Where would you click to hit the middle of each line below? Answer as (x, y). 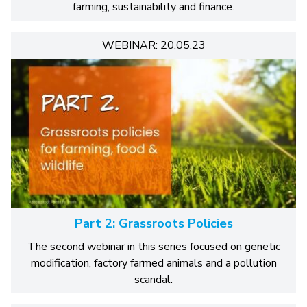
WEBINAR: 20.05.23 (153, 46)
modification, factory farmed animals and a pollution (153, 263)
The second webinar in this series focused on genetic (153, 247)
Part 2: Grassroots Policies (153, 224)
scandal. (153, 280)
